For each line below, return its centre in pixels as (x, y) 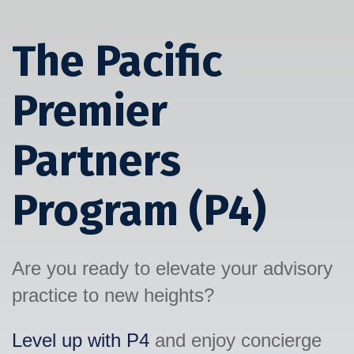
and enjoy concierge (235, 340)
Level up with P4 (81, 340)
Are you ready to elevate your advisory (172, 269)
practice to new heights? (113, 296)
